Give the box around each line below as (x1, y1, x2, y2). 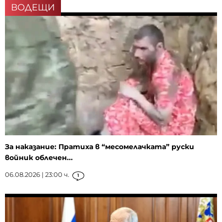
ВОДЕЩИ (11, 2, 55, 13)
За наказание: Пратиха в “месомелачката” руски (5, 142, 194, 151)
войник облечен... (5, 153, 73, 162)
